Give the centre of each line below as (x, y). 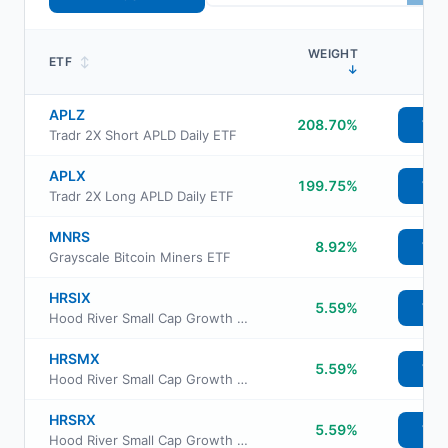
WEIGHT (333, 53)
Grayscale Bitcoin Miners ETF (140, 257)
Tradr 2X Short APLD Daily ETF (143, 135)
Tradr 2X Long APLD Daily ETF (141, 196)
